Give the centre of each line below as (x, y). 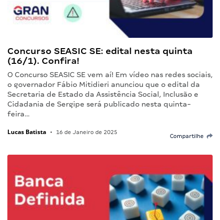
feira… (19, 114)
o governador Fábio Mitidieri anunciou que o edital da (104, 85)
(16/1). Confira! (43, 61)
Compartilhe (188, 136)
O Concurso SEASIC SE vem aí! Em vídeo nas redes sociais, (110, 75)
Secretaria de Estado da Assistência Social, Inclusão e (103, 95)
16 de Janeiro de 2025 (86, 132)
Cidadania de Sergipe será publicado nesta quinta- (99, 104)
